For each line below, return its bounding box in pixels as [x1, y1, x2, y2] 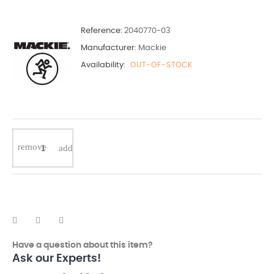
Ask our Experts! [12, 253, 101, 264]
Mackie [138, 44, 166, 52]
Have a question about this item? [12, 241, 153, 250]
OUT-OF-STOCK [130, 61, 193, 68]
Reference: [81, 27, 122, 35]
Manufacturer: [81, 44, 136, 52]
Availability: [81, 61, 125, 69]
